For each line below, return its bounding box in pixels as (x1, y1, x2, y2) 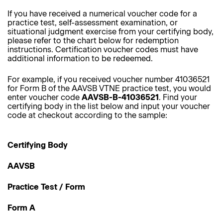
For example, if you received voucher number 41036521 (7, 75, 210, 84)
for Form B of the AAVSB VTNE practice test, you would (7, 84, 211, 93)
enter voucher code (7, 93, 82, 102)
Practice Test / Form (7, 182, 85, 192)
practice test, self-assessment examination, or (7, 18, 178, 27)
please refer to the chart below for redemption (7, 36, 179, 45)
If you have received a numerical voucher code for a (7, 9, 197, 18)
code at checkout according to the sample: (7, 111, 167, 120)
